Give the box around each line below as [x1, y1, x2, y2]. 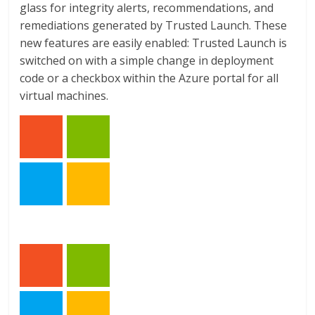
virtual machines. [20, 87, 109, 103]
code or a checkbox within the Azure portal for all [20, 70, 279, 86]
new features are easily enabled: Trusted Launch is [20, 34, 288, 51]
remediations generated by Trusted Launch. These [20, 17, 288, 33]
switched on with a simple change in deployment [20, 52, 274, 68]
